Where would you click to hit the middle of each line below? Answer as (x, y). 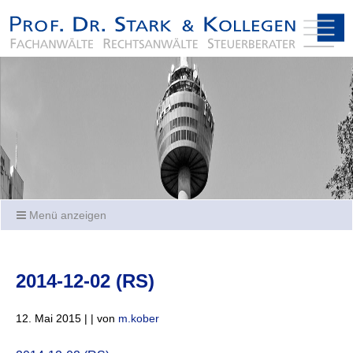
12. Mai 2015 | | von (67, 318)
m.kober (139, 318)
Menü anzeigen (66, 215)
